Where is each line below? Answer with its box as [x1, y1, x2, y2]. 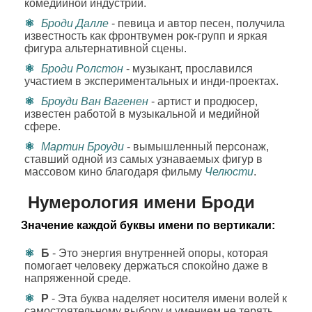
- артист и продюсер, [148, 95, 258, 107]
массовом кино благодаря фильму [24, 166, 205, 178]
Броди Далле [41, 17, 109, 29]
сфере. [24, 120, 61, 132]
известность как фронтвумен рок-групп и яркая [24, 30, 267, 42]
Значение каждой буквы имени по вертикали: [21, 219, 275, 231]
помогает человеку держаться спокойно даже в [24, 260, 268, 272]
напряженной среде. [24, 272, 131, 284]
